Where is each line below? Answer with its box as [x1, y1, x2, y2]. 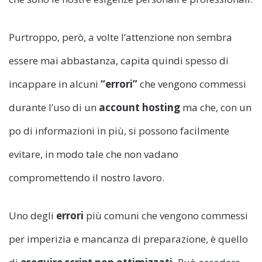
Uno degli [9, 209, 56, 223]
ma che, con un [182, 101, 251, 115]
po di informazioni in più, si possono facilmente [9, 124, 229, 138]
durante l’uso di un [9, 101, 99, 115]
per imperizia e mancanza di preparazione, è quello [9, 232, 248, 246]
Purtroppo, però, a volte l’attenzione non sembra [9, 30, 232, 44]
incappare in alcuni [9, 77, 101, 91]
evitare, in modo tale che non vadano [9, 147, 178, 161]
